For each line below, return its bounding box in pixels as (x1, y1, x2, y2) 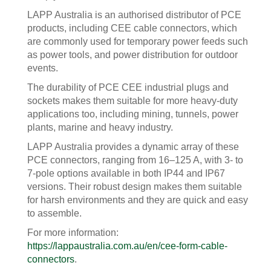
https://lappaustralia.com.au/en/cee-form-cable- (27, 241, 227, 251)
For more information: (27, 227, 119, 238)
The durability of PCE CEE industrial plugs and (27, 82, 229, 93)
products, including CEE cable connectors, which (27, 23, 237, 33)
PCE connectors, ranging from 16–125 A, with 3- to (27, 155, 243, 165)
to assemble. (27, 208, 82, 218)
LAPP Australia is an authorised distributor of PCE (27, 10, 241, 20)
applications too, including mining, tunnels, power (27, 109, 238, 119)
